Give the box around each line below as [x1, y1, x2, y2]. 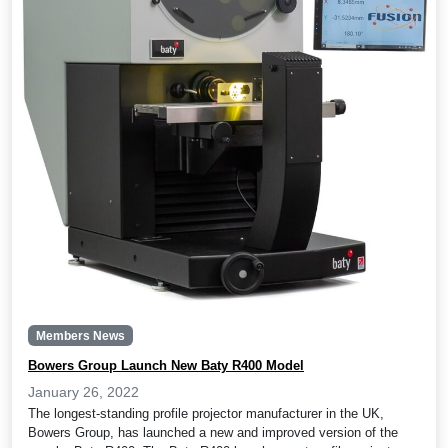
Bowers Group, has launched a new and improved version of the [28, 424, 398, 440]
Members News [35, 328, 125, 343]
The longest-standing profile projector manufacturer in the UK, [28, 405, 384, 421]
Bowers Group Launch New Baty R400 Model [28, 357, 304, 373]
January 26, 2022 [28, 383, 139, 400]
